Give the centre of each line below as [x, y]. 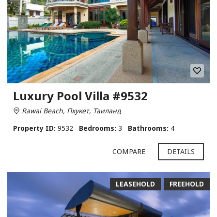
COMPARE [129, 151]
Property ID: [34, 128]
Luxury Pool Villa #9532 [80, 95]
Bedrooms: [98, 128]
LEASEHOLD [135, 184]
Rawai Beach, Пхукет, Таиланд [70, 110]
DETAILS [181, 151]
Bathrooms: [148, 128]
